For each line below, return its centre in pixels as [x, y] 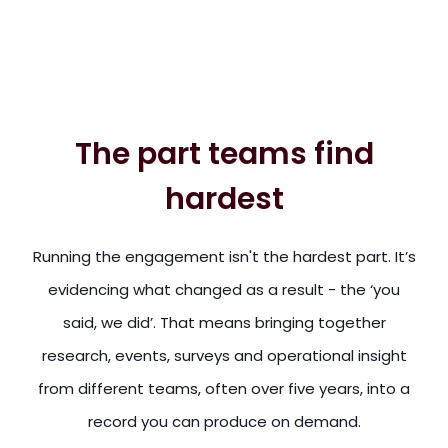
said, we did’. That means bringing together [224, 322]
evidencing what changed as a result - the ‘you [224, 289]
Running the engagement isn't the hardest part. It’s [224, 256]
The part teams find [224, 153]
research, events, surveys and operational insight [224, 355]
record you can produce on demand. [224, 421]
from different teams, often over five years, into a [224, 388]
